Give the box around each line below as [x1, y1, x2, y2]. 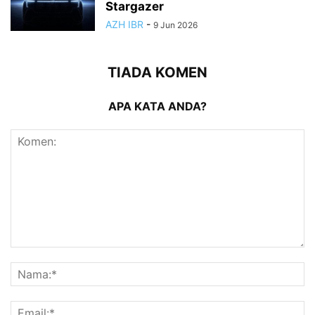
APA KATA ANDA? [108, 98, 207, 113]
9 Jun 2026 [153, 19, 198, 30]
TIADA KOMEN [108, 63, 207, 81]
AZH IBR [105, 18, 143, 30]
